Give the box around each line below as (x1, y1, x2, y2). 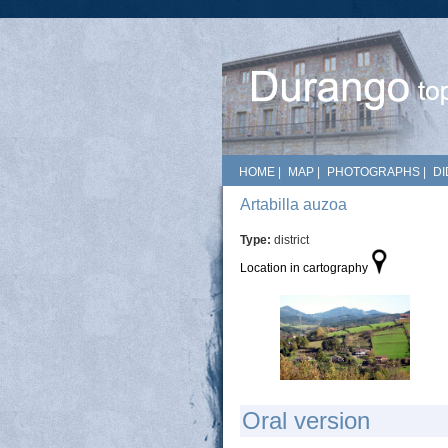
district (274, 233, 309, 247)
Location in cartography (240, 261, 368, 275)
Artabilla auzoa (240, 196, 347, 213)
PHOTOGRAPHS (327, 165, 420, 179)
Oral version (242, 407, 370, 434)
